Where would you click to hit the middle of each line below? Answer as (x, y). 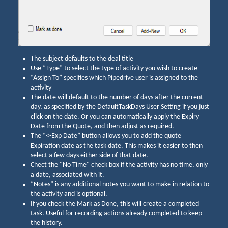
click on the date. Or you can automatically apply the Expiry (115, 117)
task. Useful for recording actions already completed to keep (116, 214)
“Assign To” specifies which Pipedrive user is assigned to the (114, 78)
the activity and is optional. (69, 194)
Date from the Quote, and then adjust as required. (102, 127)
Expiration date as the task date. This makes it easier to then (117, 146)
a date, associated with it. (68, 175)
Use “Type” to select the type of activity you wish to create (114, 69)
